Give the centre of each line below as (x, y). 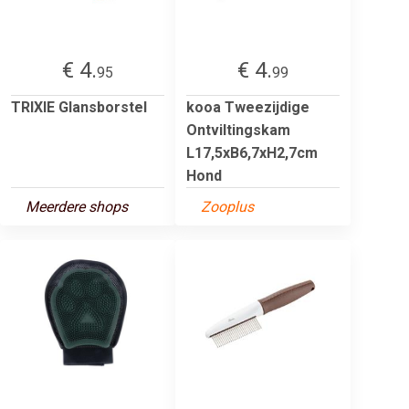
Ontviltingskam (238, 130)
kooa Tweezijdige (248, 107)
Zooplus (227, 206)
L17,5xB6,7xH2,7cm (252, 152)
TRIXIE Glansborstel (79, 107)
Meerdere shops (77, 206)
